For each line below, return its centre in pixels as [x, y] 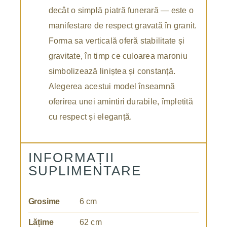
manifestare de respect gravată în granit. [123, 26]
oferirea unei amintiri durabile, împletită [121, 102]
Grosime [44, 202]
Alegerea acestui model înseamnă [112, 87]
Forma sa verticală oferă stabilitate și [117, 41]
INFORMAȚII [71, 157]
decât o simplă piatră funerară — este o [121, 11]
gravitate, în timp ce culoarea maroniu [118, 56]
